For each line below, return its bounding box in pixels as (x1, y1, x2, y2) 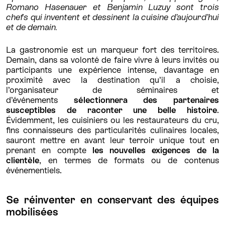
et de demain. (6, 22, 58, 32)
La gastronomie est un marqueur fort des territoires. (6, 44, 219, 55)
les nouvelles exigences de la (92, 145, 219, 155)
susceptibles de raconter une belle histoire (6, 104, 217, 115)
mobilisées (6, 205, 58, 218)
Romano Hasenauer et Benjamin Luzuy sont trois (6, 2, 219, 12)
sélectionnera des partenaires (73, 94, 219, 105)
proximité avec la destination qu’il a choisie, (6, 74, 219, 85)
